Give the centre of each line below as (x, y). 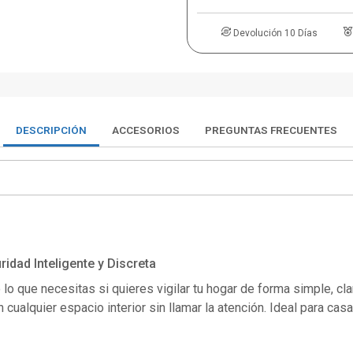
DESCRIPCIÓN (51, 130)
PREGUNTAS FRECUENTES (271, 130)
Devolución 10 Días (275, 33)
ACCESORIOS (146, 130)
